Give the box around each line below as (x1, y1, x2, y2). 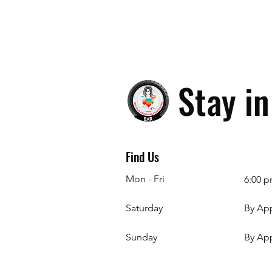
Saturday (126, 202, 163, 214)
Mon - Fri (126, 173, 165, 185)
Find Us (126, 148, 159, 166)
